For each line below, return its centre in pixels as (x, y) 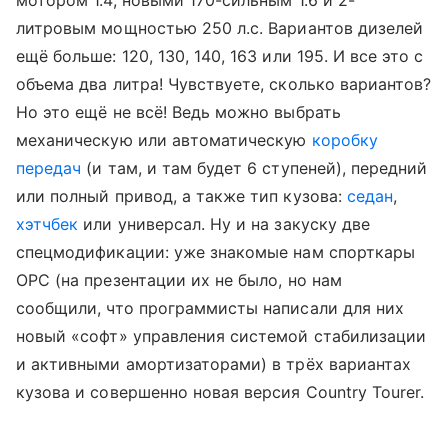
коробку (344, 140)
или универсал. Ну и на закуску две (224, 224)
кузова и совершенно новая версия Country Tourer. (220, 392)
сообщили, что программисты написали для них (210, 308)
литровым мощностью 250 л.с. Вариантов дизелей (220, 28)
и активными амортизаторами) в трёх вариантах (214, 364)
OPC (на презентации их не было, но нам (179, 280)
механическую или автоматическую (164, 140)
